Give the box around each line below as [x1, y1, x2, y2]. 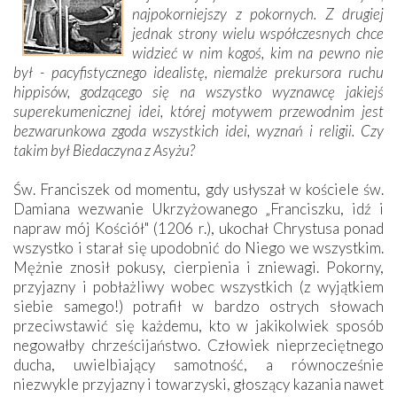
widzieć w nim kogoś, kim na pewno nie [132, 43, 384, 62]
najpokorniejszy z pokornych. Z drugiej [132, 4, 384, 23]
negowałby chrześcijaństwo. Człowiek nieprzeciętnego [13, 335, 384, 354]
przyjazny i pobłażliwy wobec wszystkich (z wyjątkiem [13, 276, 384, 296]
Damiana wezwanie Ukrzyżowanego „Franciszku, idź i [13, 198, 384, 218]
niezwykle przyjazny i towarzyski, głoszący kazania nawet [13, 374, 384, 393]
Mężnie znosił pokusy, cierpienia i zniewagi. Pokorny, [13, 257, 384, 276]
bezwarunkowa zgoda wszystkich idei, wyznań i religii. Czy [13, 121, 384, 140]
